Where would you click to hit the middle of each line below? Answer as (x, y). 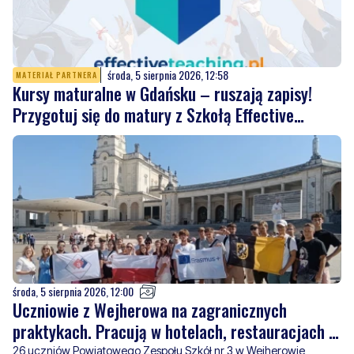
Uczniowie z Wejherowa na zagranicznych (150, 309)
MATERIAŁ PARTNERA (56, 74)
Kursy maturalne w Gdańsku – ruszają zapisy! (162, 93)
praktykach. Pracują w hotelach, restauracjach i (173, 331)
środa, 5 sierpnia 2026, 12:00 (73, 291)
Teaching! (45, 136)
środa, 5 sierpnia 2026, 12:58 (168, 74)
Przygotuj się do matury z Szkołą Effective (153, 114)
